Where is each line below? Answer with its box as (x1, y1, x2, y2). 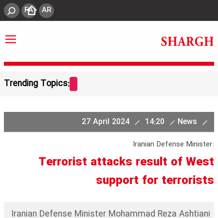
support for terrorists (96, 172, 214, 190)
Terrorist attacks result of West (38, 153, 214, 172)
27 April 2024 (82, 116, 132, 128)
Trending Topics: (4, 77, 70, 91)
